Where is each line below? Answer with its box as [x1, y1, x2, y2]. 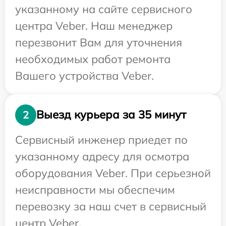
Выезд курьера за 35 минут [36, 107, 186, 122]
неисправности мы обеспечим [15, 182, 175, 197]
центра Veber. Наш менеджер [15, 18, 173, 33]
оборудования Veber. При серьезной [15, 165, 211, 180]
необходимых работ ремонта [15, 51, 171, 66]
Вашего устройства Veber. [15, 68, 154, 83]
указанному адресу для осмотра [15, 149, 189, 163]
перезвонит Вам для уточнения [15, 35, 182, 49]
